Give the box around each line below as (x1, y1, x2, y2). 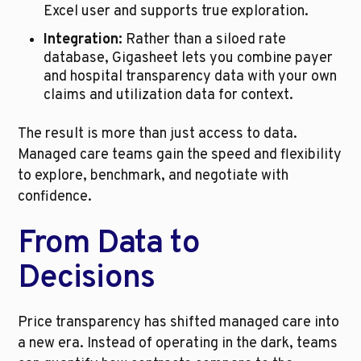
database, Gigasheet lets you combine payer (44, 49, 334, 68)
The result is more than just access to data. (18, 125, 298, 144)
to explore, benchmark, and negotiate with (18, 167, 289, 186)
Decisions (18, 259, 156, 300)
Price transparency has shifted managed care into (18, 313, 340, 333)
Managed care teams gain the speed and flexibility (18, 146, 342, 165)
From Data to (18, 224, 200, 265)
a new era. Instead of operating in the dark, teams (18, 334, 338, 354)
